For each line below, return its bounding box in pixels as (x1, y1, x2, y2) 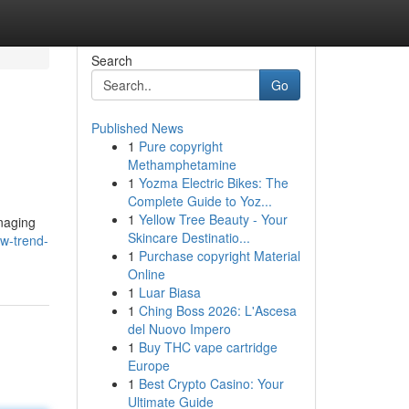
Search (90, 51, 132, 69)
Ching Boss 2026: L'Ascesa (138, 301, 297, 320)
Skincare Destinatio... (127, 228, 250, 246)
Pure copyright (138, 137, 223, 155)
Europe (127, 356, 170, 374)
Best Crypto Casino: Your (138, 374, 284, 393)
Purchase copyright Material (138, 246, 300, 265)
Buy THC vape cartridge (138, 338, 278, 356)
